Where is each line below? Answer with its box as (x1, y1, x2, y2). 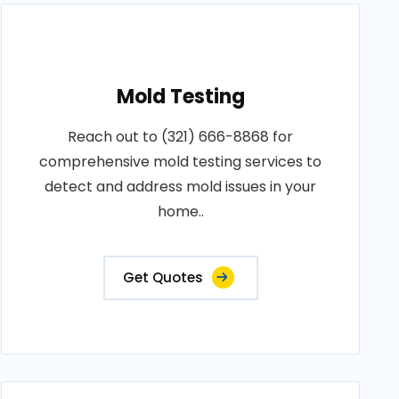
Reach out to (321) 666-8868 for (68, 126, 294, 147)
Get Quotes (122, 268, 203, 287)
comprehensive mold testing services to (39, 151, 322, 172)
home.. (157, 201, 204, 222)
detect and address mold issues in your (45, 176, 317, 197)
